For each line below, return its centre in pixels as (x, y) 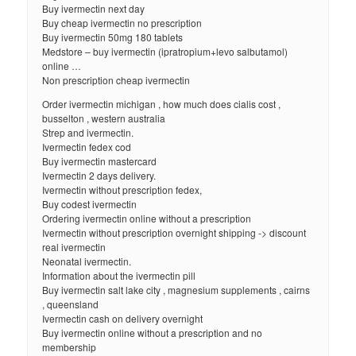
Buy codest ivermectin (90, 204)
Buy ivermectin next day (94, 9)
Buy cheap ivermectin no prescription (122, 23)
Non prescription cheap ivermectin (116, 80)
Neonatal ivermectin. (87, 261)
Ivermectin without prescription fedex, (122, 190)
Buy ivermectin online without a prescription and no (153, 333)
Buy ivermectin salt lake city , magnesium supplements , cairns (176, 290)
